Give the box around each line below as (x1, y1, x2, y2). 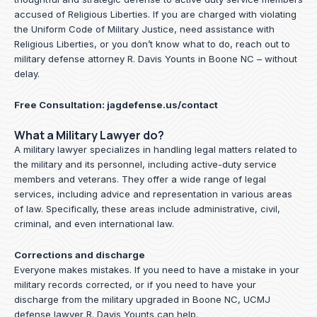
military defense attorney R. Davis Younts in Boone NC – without (14, 53, 297, 65)
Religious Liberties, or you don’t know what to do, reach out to (14, 38, 290, 50)
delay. (14, 68, 40, 80)
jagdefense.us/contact (107, 99, 218, 111)
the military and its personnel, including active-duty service (14, 158, 277, 171)
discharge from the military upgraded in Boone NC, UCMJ (14, 294, 270, 305)
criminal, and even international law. (14, 218, 174, 230)
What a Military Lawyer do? (14, 127, 164, 144)
